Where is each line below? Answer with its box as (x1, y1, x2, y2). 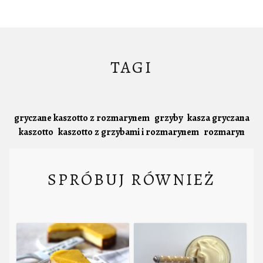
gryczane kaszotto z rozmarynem (14, 112, 150, 125)
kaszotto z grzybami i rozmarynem (58, 126, 199, 139)
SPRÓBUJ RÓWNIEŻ (48, 168, 215, 191)
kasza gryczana (187, 112, 249, 125)
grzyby (154, 112, 183, 125)
